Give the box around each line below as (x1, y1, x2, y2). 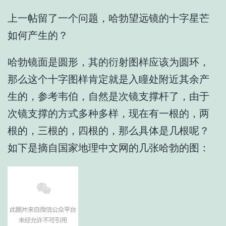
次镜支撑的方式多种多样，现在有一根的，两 (8, 107, 209, 120)
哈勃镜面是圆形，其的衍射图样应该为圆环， (8, 56, 209, 69)
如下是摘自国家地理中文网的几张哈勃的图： (8, 142, 209, 154)
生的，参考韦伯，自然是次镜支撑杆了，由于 (8, 90, 209, 103)
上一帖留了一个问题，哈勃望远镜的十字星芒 (8, 12, 209, 24)
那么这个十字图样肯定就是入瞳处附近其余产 (8, 73, 209, 86)
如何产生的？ (8, 29, 68, 41)
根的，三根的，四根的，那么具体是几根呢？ (8, 125, 209, 137)
